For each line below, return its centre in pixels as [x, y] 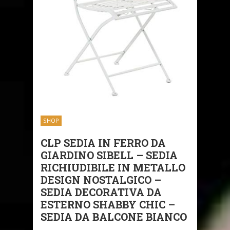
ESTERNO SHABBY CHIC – [108, 205]
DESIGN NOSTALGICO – [101, 180]
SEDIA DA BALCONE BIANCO [114, 217]
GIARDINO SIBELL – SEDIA [109, 155]
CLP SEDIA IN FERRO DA [103, 143]
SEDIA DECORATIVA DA [101, 192]
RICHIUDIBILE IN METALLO [113, 168]
